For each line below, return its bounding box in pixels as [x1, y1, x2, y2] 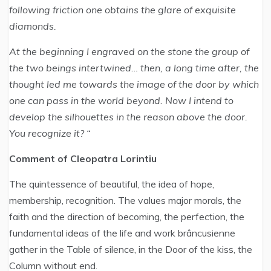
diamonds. [9, 20, 56, 32]
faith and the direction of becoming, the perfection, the [9, 211, 244, 223]
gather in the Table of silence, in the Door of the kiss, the [9, 243, 252, 255]
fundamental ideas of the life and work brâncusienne [9, 227, 235, 239]
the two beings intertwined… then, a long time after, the [9, 62, 259, 74]
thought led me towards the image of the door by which [9, 78, 259, 90]
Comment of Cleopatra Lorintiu [9, 152, 157, 165]
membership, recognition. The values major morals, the [9, 194, 241, 206]
